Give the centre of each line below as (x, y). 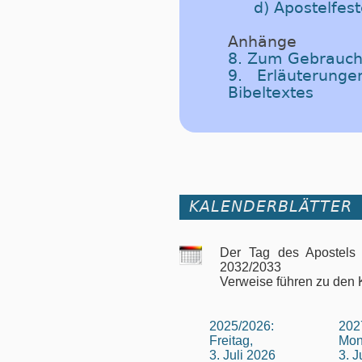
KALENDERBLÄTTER (271, 207)
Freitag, (231, 341)
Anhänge (262, 41)
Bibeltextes (271, 92)
